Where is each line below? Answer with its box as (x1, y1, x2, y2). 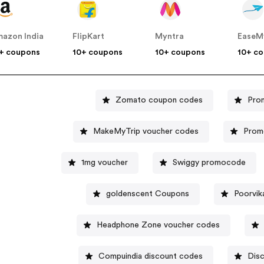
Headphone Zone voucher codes (97, 220, 220, 229)
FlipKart (72, 32, 105, 41)
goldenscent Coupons (106, 189, 190, 198)
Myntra (155, 32, 184, 41)
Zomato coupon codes (115, 95, 203, 104)
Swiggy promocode (172, 158, 246, 167)
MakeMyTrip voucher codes (93, 127, 199, 136)
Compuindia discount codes (98, 252, 203, 260)
